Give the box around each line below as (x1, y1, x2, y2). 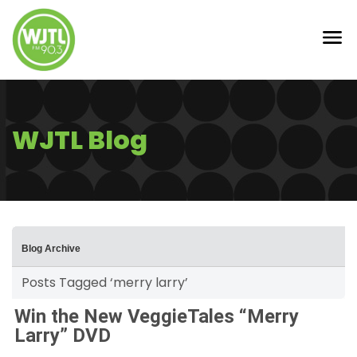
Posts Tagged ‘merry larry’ (22, 273, 188, 292)
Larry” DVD (14, 324, 111, 347)
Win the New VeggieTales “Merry (14, 305, 299, 328)
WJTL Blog (12, 122, 147, 158)
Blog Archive (22, 243, 80, 254)
